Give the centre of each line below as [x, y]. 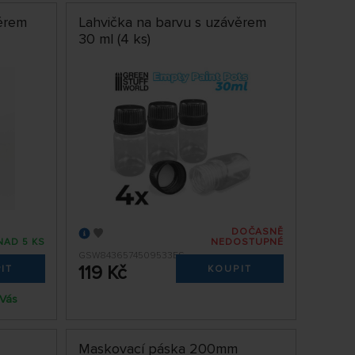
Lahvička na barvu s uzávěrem [172, 23]
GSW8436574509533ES [131, 256]
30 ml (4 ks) [114, 39]
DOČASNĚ [258, 232]
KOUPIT [230, 269]
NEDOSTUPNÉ [248, 242]
